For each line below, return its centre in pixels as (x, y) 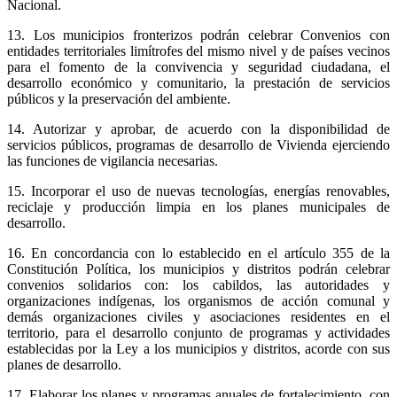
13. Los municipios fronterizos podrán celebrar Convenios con (198, 35)
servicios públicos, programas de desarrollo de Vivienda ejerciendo (198, 144)
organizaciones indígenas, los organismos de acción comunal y (198, 300)
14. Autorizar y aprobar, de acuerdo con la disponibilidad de (198, 128)
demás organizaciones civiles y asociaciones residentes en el (198, 316)
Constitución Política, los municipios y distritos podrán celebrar (198, 269)
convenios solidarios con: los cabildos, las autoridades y (198, 284)
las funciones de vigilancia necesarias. (113, 160)
